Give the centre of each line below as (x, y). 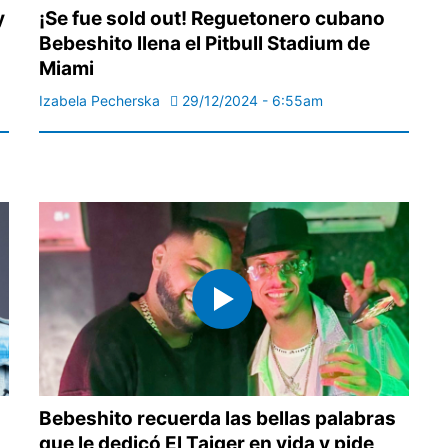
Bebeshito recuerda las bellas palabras (217, 419)
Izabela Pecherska (99, 101)
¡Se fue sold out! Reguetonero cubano (212, 19)
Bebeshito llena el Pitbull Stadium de (204, 44)
